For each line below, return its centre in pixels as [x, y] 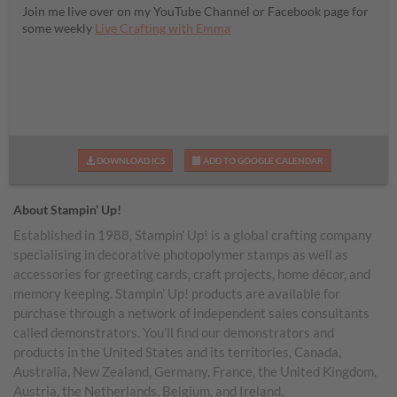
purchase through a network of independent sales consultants [191, 313]
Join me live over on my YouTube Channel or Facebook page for [195, 11]
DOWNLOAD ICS [129, 160]
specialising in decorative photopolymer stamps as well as [181, 254]
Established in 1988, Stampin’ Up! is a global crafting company [193, 235]
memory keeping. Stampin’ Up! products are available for [177, 293]
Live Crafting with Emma [163, 28]
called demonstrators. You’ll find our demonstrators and [174, 332]
